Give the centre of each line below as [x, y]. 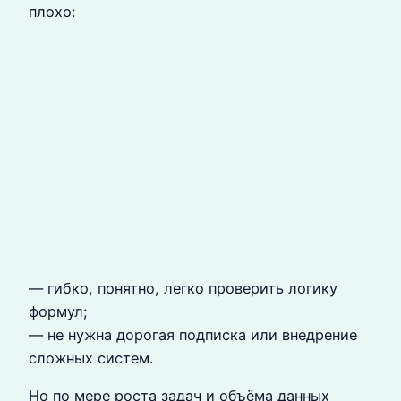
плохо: [52, 12]
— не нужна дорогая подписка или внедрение [193, 334]
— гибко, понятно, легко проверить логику [183, 288]
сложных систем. [91, 358]
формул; [58, 311]
